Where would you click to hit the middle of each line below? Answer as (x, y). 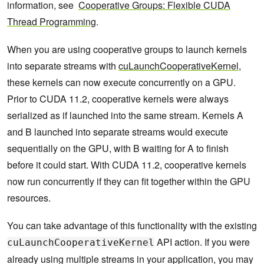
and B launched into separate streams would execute (118, 132)
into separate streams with (63, 66)
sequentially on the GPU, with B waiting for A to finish (118, 148)
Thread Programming (52, 22)
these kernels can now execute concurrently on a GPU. (121, 82)
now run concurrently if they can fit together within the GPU (129, 181)
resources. (29, 198)
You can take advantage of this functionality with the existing (132, 226)
